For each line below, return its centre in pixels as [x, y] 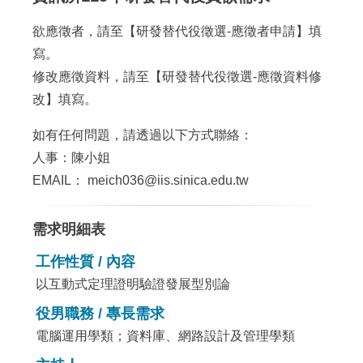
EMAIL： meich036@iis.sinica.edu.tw [141, 180]
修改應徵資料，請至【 [98, 77]
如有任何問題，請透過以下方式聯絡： [143, 135]
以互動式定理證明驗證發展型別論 [133, 284]
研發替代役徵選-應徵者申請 [216, 31]
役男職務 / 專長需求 [100, 314]
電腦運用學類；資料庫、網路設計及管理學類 [166, 336]
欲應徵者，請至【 [85, 31]
